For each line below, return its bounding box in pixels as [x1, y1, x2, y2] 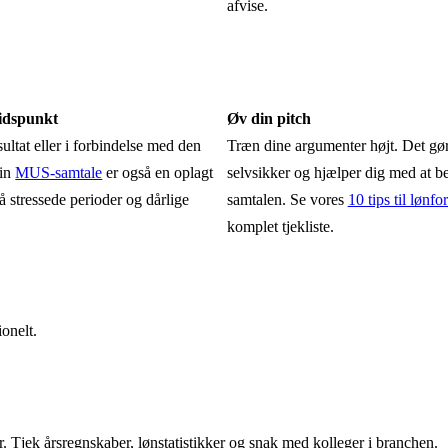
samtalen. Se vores [226, 190, 348, 208]
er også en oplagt [102, 163, 214, 181]
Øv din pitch [226, 109, 311, 127]
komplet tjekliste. [226, 217, 334, 235]
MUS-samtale [15, 163, 103, 181]
